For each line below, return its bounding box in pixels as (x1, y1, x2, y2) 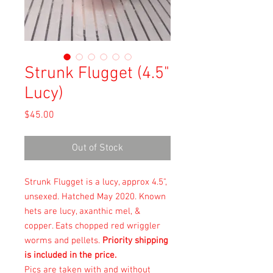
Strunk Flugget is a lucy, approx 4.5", (24, 176, 167, 188)
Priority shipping (102, 235, 168, 246)
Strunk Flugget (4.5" (24, 63, 169, 84)
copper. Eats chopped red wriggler (24, 220, 160, 232)
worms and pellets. (24, 235, 102, 246)
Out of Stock (72, 141, 123, 154)
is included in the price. (24, 249, 116, 261)
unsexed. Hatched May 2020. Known (24, 191, 166, 202)
